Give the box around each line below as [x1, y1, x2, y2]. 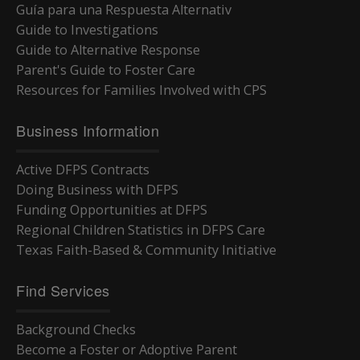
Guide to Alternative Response [16, 40, 200, 59]
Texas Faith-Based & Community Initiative [16, 240, 276, 259]
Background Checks [16, 320, 136, 338]
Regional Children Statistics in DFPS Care [16, 220, 265, 239]
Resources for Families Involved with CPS [16, 80, 267, 99]
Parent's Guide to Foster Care [16, 60, 195, 79]
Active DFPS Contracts [16, 160, 149, 178]
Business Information [16, 119, 159, 141]
